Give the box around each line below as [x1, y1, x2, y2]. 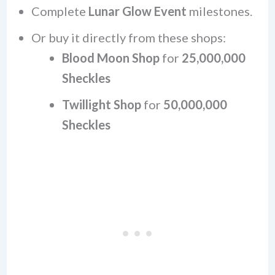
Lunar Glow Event [88, 3, 187, 18]
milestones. [186, 3, 252, 18]
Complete [31, 3, 88, 18]
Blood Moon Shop [61, 50, 160, 65]
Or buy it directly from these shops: [31, 29, 226, 45]
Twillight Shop [61, 96, 141, 112]
